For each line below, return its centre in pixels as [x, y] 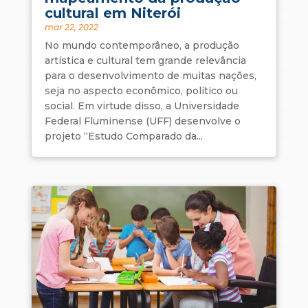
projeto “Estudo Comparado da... [123, 136]
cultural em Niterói [112, 13]
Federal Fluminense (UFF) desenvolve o [142, 121]
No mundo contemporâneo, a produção [142, 45]
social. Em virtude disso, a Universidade [142, 106]
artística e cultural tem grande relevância [145, 60]
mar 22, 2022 [71, 27]
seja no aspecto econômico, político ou [141, 90]
